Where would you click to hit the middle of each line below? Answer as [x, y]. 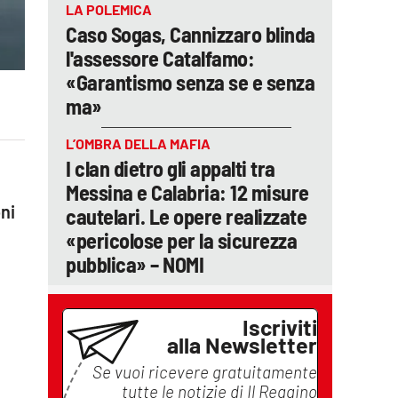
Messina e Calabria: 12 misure [187, 192]
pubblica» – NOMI [135, 264]
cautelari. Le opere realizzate [186, 216]
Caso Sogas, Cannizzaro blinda [191, 34]
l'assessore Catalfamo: [160, 58]
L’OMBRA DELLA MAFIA [138, 143]
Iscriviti [280, 327]
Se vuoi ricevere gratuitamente [205, 372]
